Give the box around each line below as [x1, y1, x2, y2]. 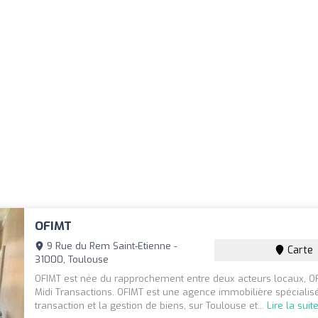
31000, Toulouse [35, 253, 109, 266]
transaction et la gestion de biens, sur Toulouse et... [35, 300, 268, 312]
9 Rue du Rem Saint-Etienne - [44, 240, 177, 253]
